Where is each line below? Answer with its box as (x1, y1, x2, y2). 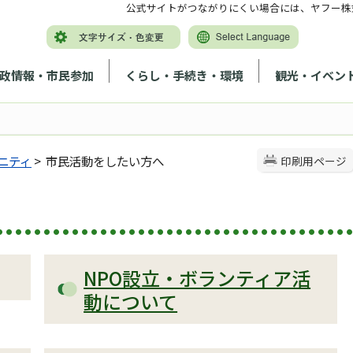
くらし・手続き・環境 (125, 66, 243, 84)
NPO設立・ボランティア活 (84, 264, 311, 292)
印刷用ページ (281, 153, 347, 169)
